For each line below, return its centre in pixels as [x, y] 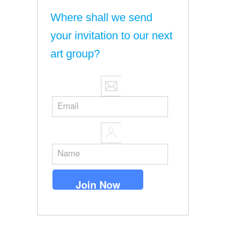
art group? [75, 54]
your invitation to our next [111, 36]
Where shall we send [101, 18]
